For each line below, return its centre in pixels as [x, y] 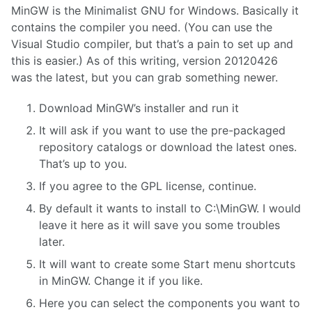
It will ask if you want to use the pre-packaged [162, 131]
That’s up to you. [83, 164]
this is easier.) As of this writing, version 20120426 [145, 60]
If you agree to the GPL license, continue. [148, 186]
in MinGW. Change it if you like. [121, 281]
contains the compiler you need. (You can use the [142, 27]
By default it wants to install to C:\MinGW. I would [170, 209]
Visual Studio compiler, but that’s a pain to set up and [152, 44]
